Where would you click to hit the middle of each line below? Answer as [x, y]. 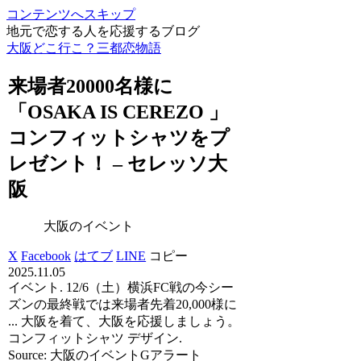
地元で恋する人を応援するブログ [103, 31]
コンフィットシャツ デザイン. [95, 338]
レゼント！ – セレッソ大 [118, 163]
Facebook [46, 255]
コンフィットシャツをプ [119, 137]
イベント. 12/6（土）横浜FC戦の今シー [121, 287]
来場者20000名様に [91, 86]
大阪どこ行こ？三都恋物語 [84, 48]
